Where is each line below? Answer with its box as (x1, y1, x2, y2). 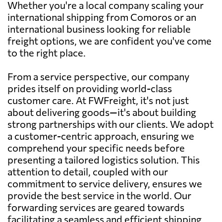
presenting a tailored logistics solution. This (7, 153, 200, 166)
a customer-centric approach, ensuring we (7, 129, 194, 142)
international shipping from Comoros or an (7, 10, 196, 23)
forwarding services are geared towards (7, 201, 184, 213)
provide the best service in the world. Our (7, 189, 191, 201)
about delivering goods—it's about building (7, 106, 196, 118)
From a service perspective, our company (7, 70, 189, 82)
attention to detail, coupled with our (7, 165, 168, 177)
